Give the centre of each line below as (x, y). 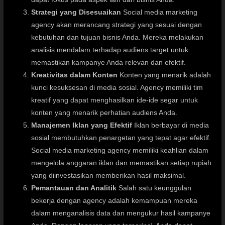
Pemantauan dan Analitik (74, 188)
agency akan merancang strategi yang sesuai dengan (117, 25)
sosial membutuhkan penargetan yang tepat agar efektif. (121, 138)
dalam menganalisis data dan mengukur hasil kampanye (121, 213)
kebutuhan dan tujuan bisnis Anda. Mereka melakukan (118, 38)
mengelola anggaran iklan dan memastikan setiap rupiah (122, 163)
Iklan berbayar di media (171, 126)
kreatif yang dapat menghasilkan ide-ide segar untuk (115, 100)
